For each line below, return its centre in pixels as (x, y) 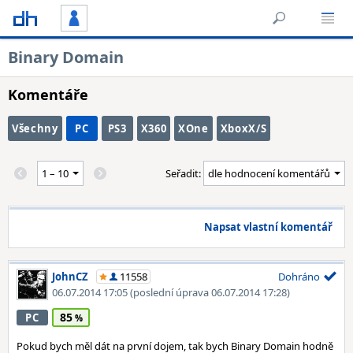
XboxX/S (243, 128)
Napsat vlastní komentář (268, 227)
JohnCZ (70, 277)
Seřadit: (184, 173)
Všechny (35, 128)
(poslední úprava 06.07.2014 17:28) (210, 292)
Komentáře (48, 95)
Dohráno (299, 277)
